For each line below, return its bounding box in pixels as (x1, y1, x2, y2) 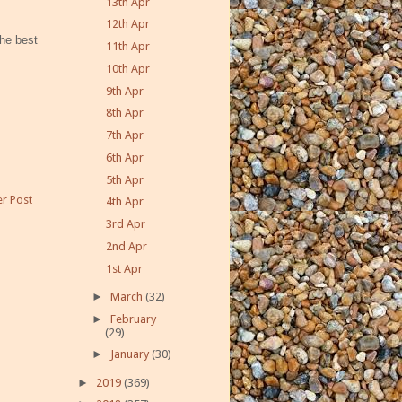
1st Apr (106, 261, 144, 275)
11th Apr (106, 39, 151, 54)
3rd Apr (106, 217, 146, 232)
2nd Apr (106, 239, 148, 253)
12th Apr (106, 17, 151, 31)
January (109, 347, 152, 362)
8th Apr (106, 106, 144, 120)
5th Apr (106, 172, 144, 187)
